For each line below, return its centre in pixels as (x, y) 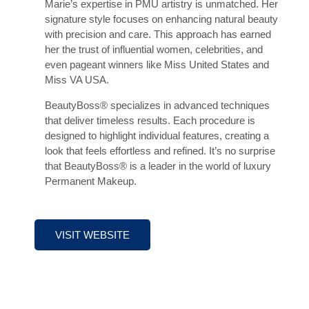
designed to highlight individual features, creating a (157, 135)
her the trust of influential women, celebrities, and (154, 50)
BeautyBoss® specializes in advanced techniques (157, 105)
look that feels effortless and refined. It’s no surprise (160, 150)
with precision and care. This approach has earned (158, 34)
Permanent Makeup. (91, 181)
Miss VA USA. (77, 80)
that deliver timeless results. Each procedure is (150, 120)
